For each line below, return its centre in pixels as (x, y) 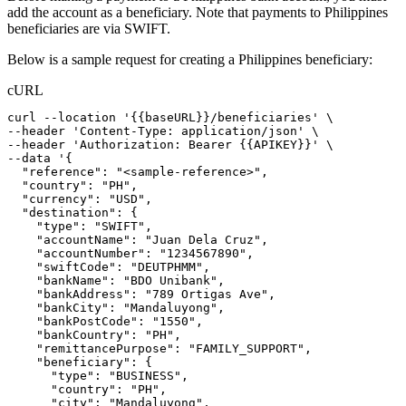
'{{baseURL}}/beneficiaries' (221, 117)
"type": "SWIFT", (80, 226)
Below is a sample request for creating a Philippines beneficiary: (190, 59)
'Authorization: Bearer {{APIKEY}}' (196, 144)
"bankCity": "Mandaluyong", (116, 307)
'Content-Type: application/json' (188, 130)
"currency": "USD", (80, 198)
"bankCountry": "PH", (94, 334)
